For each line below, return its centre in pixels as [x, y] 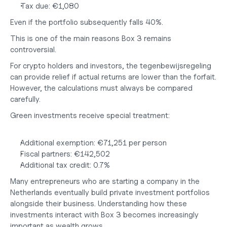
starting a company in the [155, 181]
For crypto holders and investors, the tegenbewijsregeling [111, 66]
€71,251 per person [132, 143]
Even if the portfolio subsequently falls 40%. [87, 22]
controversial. [33, 50]
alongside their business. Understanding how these [99, 204]
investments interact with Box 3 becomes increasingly [104, 215]
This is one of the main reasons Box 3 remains [91, 39]
